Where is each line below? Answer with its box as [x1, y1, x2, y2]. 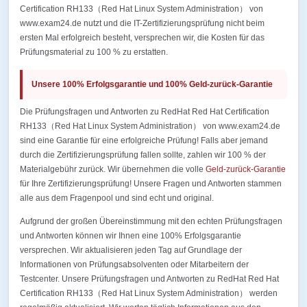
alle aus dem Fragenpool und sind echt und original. [20, 193, 214, 203]
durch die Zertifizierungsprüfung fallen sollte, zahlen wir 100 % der [20, 150, 266, 160]
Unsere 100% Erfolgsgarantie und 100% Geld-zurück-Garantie [32, 79, 273, 89]
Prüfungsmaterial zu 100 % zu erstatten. [20, 47, 168, 57]
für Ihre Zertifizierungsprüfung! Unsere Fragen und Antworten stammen [20, 179, 282, 188]
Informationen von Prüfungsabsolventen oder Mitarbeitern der [20, 260, 249, 269]
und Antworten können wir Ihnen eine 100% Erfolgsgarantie [20, 231, 241, 241]
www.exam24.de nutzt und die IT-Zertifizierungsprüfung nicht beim [20, 19, 265, 28]
